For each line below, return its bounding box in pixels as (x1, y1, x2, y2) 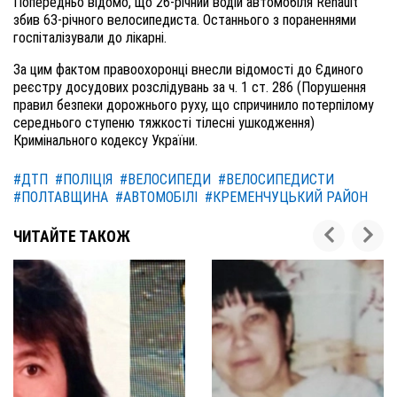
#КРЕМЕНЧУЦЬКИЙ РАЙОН (205, 189, 368, 206)
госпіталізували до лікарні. (13, 29, 167, 46)
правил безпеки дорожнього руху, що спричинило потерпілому (13, 97, 374, 113)
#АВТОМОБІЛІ (115, 189, 198, 206)
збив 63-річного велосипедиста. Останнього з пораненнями (13, 12, 356, 28)
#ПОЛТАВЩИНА (13, 189, 108, 206)
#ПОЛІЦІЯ (55, 171, 113, 188)
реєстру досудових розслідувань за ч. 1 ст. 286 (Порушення (13, 79, 366, 96)
